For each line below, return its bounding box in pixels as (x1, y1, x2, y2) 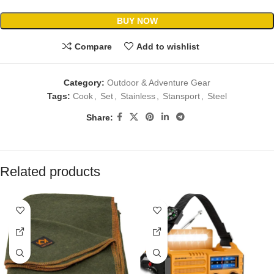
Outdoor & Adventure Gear (107, 78, 210, 88)
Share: (86, 112, 113, 122)
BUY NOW (116, 16, 158, 26)
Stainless (120, 91, 155, 102)
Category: (64, 78, 105, 88)
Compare (75, 41, 112, 51)
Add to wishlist (136, 41, 199, 51)
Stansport (163, 91, 200, 102)
